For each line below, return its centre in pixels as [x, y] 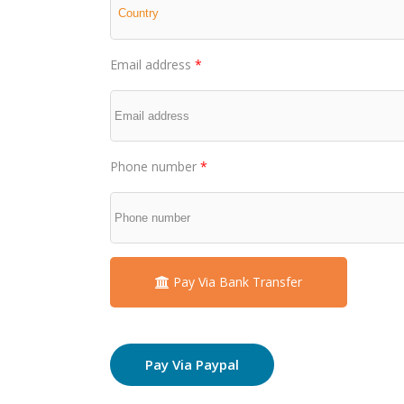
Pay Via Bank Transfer [236, 282]
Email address [152, 64]
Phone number [155, 166]
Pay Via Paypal [192, 364]
